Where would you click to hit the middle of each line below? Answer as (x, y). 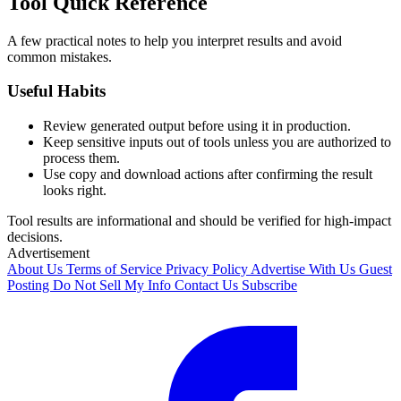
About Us (37, 269)
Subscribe (269, 286)
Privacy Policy (208, 269)
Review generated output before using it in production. (197, 126)
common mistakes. (60, 56)
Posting (30, 286)
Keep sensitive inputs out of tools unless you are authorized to (217, 142)
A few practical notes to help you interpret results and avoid (175, 40)
